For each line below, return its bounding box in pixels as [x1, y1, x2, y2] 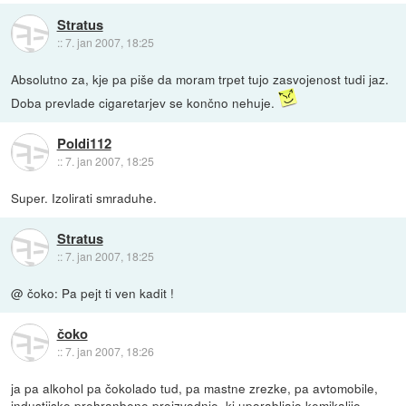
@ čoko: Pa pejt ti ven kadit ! [11, 283, 175, 302]
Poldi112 [56, 132, 111, 153]
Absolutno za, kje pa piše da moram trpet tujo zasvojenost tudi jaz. [11, 69, 390, 88]
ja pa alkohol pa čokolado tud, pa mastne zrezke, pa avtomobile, [11, 378, 379, 397]
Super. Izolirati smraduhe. [11, 188, 158, 207]
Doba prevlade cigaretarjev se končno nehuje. [11, 92, 279, 111]
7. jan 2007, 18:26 [64, 343, 154, 360]
